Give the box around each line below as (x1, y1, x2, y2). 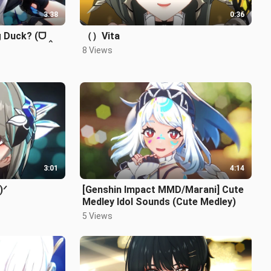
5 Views (82, 211, 113, 221)
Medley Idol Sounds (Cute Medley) (82, 196, 236, 207)
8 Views (82, 45, 113, 56)
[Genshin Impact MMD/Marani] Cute (82, 184, 244, 195)
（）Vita (82, 30, 120, 42)
